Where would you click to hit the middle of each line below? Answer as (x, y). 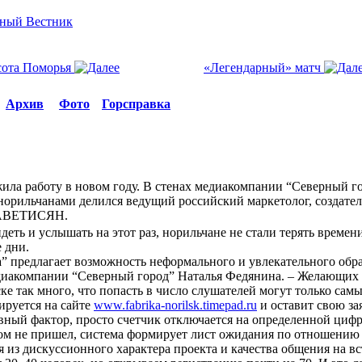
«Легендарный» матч (264, 67)
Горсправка (136, 104)
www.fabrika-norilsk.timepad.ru (175, 305)
